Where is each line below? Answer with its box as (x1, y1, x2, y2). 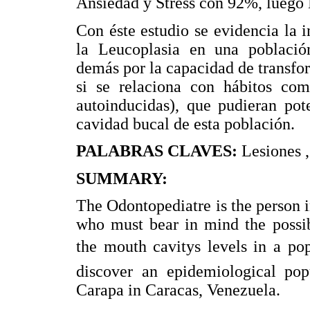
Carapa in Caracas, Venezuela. (76, 281, 280, 300)
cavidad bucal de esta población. (76, 114, 295, 133)
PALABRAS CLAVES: (76, 142, 241, 161)
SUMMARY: (76, 169, 167, 188)
